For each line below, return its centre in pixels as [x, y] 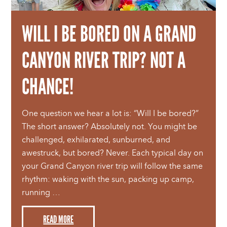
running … [41, 193]
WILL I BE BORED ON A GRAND [109, 34]
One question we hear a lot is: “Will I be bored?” [110, 113]
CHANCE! [48, 87]
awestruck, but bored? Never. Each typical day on [113, 153]
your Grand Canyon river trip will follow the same [112, 166]
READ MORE [59, 219]
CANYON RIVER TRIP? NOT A [104, 61]
